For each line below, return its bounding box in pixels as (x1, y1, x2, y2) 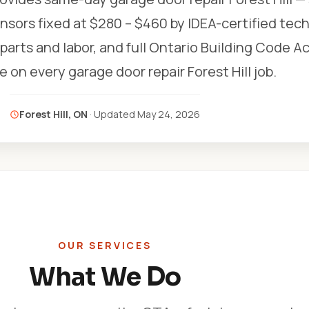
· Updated (88, 108, 137, 121)
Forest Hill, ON (19, 108, 88, 121)
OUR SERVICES (58, 239, 152, 252)
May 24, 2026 (137, 108, 200, 121)
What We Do (28, 261, 181, 292)
